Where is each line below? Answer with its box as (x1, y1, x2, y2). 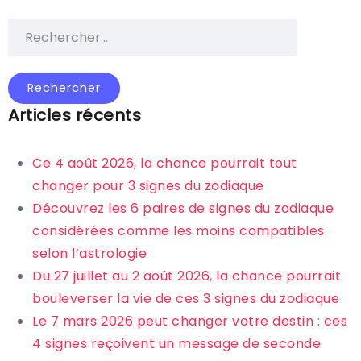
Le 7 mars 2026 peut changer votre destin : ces (32, 311, 347, 330)
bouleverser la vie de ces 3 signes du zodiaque (32, 288, 339, 308)
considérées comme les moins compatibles (32, 221, 325, 240)
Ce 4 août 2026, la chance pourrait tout (32, 153, 297, 172)
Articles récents (8, 103, 141, 127)
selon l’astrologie (32, 243, 147, 263)
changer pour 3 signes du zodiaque (32, 176, 264, 195)
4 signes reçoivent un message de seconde (32, 334, 321, 353)
